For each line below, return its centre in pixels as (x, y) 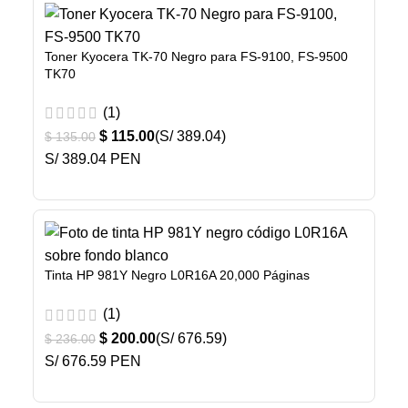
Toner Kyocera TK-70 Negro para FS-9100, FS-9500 (196, 57)
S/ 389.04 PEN (93, 159)
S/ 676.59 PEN (93, 361)
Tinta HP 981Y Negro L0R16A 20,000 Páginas (177, 275)
